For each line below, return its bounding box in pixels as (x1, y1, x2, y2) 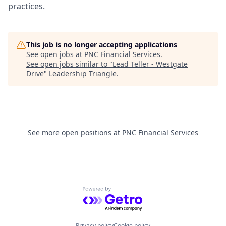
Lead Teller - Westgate (112, 59, 188, 69)
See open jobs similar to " (26, 59, 112, 69)
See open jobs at (26, 49, 84, 60)
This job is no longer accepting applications (26, 40, 177, 50)
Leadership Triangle (49, 69, 117, 79)
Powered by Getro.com (82, 186, 171, 198)
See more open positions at (28, 128, 122, 138)
